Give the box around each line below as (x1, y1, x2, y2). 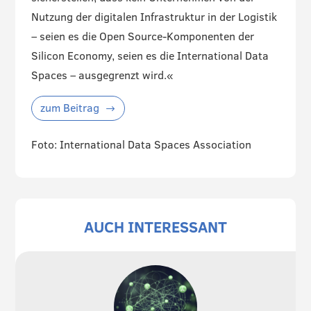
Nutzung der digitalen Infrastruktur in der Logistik (31, 8, 277, 24)
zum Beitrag (40, 99, 99, 115)
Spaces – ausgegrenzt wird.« (31, 67, 174, 83)
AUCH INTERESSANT (84, 216, 227, 238)
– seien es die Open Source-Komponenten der (31, 28, 254, 44)
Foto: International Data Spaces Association (31, 137, 251, 153)
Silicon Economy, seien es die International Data (31, 47, 269, 63)
